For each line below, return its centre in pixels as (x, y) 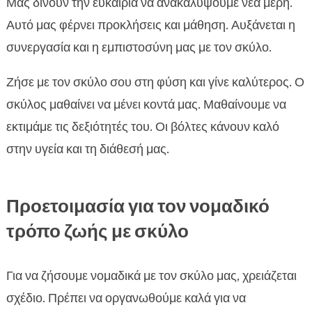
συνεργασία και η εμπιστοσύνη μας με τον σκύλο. (139, 48)
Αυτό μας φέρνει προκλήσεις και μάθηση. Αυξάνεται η (150, 25)
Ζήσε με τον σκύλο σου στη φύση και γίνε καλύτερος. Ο (155, 83)
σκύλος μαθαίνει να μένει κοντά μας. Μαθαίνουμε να (146, 105)
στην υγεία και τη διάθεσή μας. (87, 149)
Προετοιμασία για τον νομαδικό (138, 206)
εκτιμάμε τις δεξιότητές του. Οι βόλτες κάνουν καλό (142, 127)
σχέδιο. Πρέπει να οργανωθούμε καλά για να (126, 298)
